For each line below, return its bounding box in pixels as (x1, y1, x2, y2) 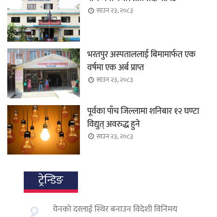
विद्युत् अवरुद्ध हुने (87, 117, 140, 132)
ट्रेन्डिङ (38, 170, 63, 190)
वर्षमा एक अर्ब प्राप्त (87, 61, 144, 76)
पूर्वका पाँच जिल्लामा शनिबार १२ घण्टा (87, 104, 199, 119)
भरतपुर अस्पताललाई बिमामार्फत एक (87, 47, 196, 62)
